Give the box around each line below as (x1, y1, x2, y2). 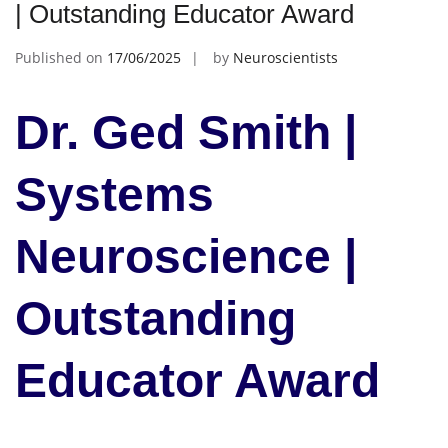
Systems (15, 168, 214, 221)
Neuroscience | (15, 230, 357, 283)
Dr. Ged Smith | (15, 106, 357, 159)
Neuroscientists (233, 47, 338, 67)
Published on (15, 47, 107, 67)
